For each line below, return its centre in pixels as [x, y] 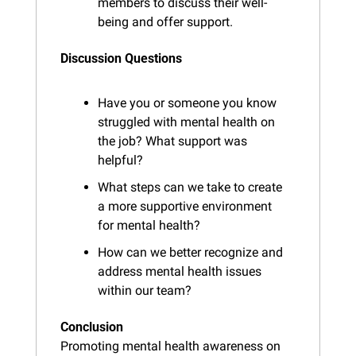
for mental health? [149, 225]
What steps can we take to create [190, 187]
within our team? [145, 290]
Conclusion [92, 327]
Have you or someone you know [187, 103]
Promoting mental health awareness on [170, 346]
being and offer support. [165, 21]
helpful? [120, 160]
